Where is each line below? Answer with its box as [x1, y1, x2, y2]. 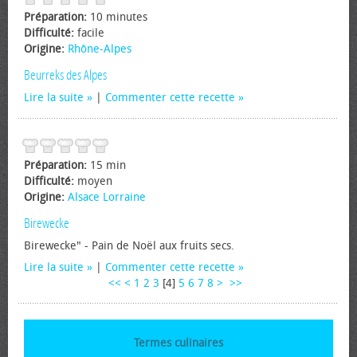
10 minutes [90, 10, 147, 24]
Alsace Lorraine [68, 190, 146, 204]
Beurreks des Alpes [24, 67, 107, 83]
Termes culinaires [134, 336, 223, 350]
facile [77, 26, 104, 40]
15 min [90, 159, 126, 172]
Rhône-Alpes [68, 42, 131, 56]
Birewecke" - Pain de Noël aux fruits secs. [24, 239, 234, 253]
